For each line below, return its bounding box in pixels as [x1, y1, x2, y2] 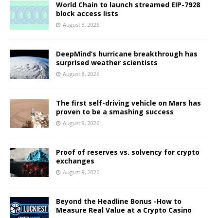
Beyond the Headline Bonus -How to [56, 197, 182, 206]
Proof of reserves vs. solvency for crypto [56, 147, 200, 157]
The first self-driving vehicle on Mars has [56, 98, 201, 108]
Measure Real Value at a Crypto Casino [56, 205, 192, 215]
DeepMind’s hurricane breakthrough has [56, 49, 198, 59]
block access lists [56, 9, 118, 18]
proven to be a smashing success [56, 107, 174, 117]
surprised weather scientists [56, 58, 158, 68]
